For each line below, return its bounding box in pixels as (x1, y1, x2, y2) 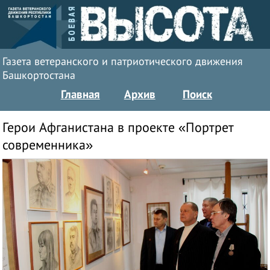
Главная (60, 87, 100, 101)
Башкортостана (2, 69, 76, 82)
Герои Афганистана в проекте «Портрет (2, 120, 234, 136)
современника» (2, 137, 93, 153)
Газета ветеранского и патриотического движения (2, 55, 243, 68)
